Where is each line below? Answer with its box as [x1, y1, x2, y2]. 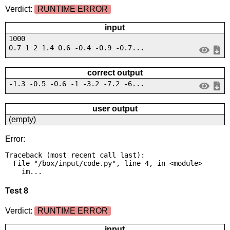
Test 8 [5, 186, 28, 195]
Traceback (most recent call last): [5, 150, 145, 159]
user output [92, 104, 138, 113]
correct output [87, 68, 143, 77]
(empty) [8, 114, 36, 124]
